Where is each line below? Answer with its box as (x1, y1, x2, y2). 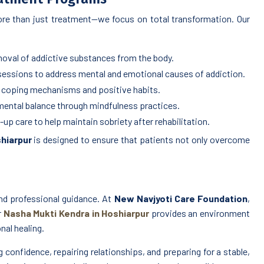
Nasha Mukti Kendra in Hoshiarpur (3, 207, 150, 219)
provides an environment (149, 207, 250, 219)
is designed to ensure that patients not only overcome (31, 134, 250, 146)
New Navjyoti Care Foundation (114, 193, 247, 204)
